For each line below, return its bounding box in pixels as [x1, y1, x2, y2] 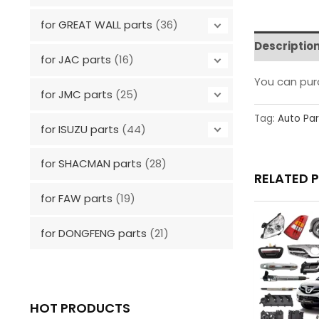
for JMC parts [41, 86, 113, 102]
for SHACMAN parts [41, 156, 142, 172]
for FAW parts [41, 191, 113, 206]
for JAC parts [41, 52, 111, 68]
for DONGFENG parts [41, 225, 147, 241]
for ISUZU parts [41, 121, 119, 137]
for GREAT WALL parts [41, 17, 152, 33]
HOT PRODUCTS [30, 299, 130, 318]
